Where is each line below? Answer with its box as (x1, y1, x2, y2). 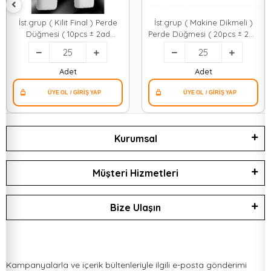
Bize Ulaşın (110, 201, 161, 214)
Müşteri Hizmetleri (93, 167, 178, 180)
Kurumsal (114, 132, 157, 145)
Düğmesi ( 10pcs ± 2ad (25, 29, 110, 39)
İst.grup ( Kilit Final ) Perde (18, 18, 117, 28)
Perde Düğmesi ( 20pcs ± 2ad (148, 29, 258, 39)
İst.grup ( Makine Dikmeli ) (154, 18, 253, 28)
